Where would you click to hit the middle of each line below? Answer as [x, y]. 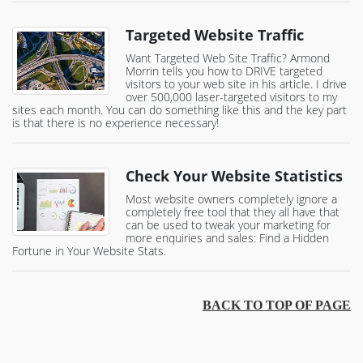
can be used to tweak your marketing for [228, 225]
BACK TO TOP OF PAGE [277, 305]
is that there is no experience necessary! [115, 123]
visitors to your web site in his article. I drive [236, 84]
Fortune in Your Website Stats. [89, 251]
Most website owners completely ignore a [231, 199]
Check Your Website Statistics [234, 176]
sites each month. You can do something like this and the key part [179, 110]
